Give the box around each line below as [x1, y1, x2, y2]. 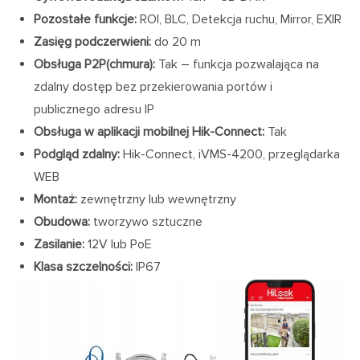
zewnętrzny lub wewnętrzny [80, 191, 237, 208]
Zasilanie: [34, 236, 88, 253]
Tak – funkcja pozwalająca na [155, 56, 320, 73]
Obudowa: [34, 214, 91, 231]
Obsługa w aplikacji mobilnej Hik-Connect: [34, 124, 265, 141]
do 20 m [151, 34, 202, 51]
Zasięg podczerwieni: [34, 34, 152, 51]
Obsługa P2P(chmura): [34, 56, 156, 73]
